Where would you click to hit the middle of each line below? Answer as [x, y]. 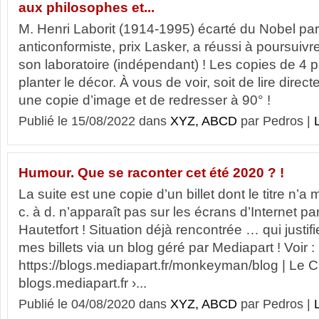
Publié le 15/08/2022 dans [94, 121]
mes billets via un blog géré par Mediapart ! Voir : [167, 247]
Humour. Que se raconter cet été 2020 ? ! [151, 173]
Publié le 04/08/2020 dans [94, 304]
